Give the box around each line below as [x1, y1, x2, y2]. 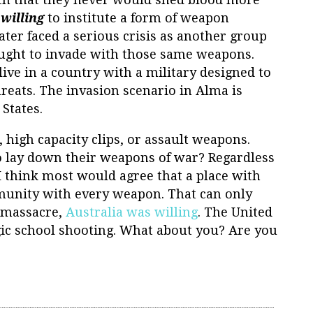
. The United [198, 204, 272, 219]
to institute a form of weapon [44, 10, 229, 25]
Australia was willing [66, 204, 198, 219]
